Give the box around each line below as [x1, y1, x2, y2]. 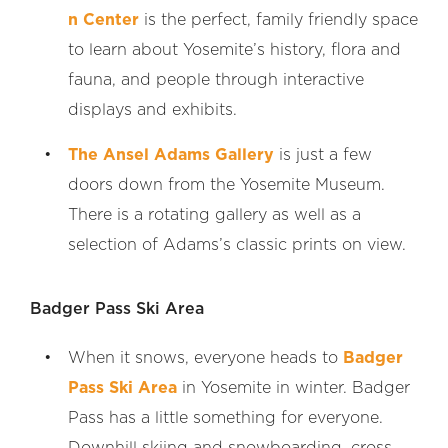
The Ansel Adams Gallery [68, 146, 274, 163]
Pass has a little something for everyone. [68, 409, 383, 426]
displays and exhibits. [68, 101, 237, 118]
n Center [68, 11, 139, 28]
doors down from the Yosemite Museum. [68, 176, 385, 193]
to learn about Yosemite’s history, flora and [68, 41, 401, 58]
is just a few [274, 146, 372, 163]
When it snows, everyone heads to [68, 349, 343, 366]
